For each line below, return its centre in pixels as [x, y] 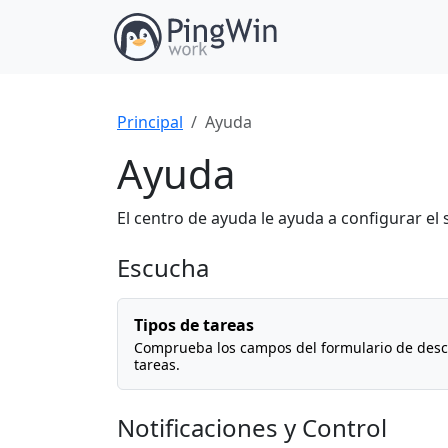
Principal [150, 122]
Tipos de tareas [194, 325]
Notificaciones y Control [252, 427]
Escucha [163, 267]
